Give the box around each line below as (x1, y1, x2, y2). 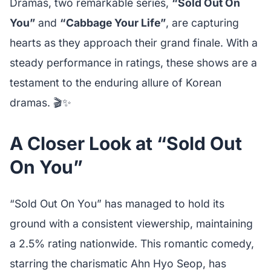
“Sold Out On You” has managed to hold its (10, 197, 224, 210)
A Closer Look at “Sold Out (10, 132, 242, 154)
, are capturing (166, 16, 239, 29)
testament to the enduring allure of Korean (10, 76, 221, 89)
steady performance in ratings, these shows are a (10, 56, 257, 69)
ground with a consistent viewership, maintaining (10, 217, 253, 230)
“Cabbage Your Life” (60, 16, 166, 29)
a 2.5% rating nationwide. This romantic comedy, (10, 237, 254, 250)
